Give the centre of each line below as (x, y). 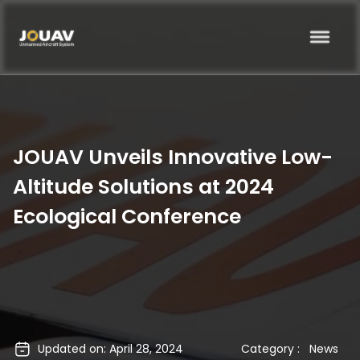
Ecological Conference (127, 217)
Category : (272, 349)
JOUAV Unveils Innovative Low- (173, 157)
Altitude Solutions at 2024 (143, 187)
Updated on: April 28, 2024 (111, 349)
